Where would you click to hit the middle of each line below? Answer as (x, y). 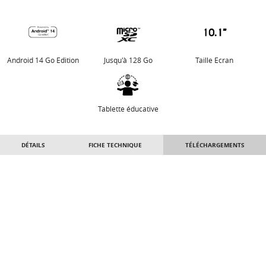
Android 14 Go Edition (43, 60)
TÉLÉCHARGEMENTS (215, 145)
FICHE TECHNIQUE (115, 145)
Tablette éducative (129, 109)
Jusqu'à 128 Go (129, 60)
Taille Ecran (214, 60)
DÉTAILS (34, 145)
